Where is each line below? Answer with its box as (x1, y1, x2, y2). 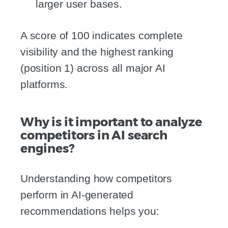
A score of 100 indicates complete (20, 30, 183, 42)
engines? (20, 141, 74, 156)
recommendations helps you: (20, 205, 159, 217)
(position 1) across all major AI (20, 62, 165, 74)
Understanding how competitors (20, 173, 173, 185)
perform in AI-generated (20, 189, 134, 201)
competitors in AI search (20, 128, 167, 143)
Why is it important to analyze (20, 115, 202, 130)
